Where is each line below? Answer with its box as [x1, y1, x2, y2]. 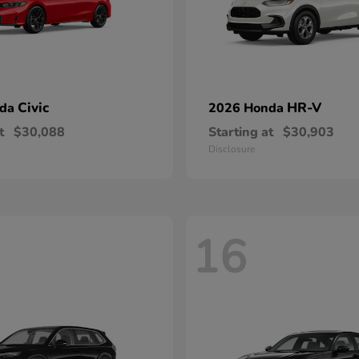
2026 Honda [208, 99, 287, 117]
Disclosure [208, 143, 255, 155]
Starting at [208, 123, 273, 141]
